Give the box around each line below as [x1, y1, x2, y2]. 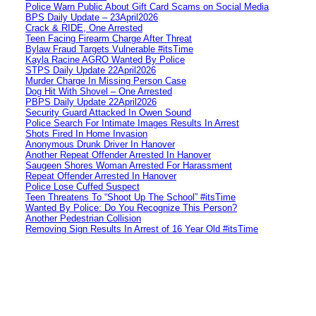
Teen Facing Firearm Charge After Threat [25, 32, 192, 44]
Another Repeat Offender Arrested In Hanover [25, 149, 211, 160]
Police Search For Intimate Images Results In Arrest [25, 117, 239, 128]
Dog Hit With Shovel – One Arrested [25, 85, 172, 97]
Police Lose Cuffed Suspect [25, 181, 140, 192]
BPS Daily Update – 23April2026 [25, 11, 158, 23]
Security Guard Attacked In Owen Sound [25, 107, 191, 118]
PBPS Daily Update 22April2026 [25, 96, 157, 107]
